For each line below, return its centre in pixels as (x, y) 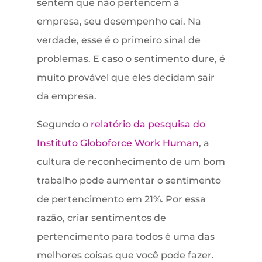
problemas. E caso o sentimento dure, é (131, 59)
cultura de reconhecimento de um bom (131, 162)
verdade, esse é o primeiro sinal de (118, 40)
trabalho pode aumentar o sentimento (129, 181)
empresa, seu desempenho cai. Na (119, 22)
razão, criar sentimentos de (101, 218)
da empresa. (66, 96)
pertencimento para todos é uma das (125, 237)
